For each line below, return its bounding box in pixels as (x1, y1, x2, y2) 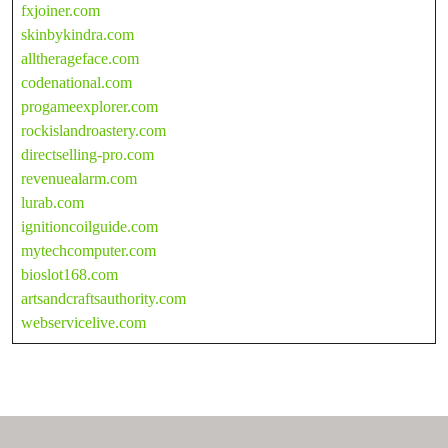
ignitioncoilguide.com (21, 217, 158, 235)
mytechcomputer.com (21, 241, 156, 259)
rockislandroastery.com (21, 121, 166, 139)
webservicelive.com (21, 313, 146, 331)
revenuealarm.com (21, 169, 137, 187)
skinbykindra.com (21, 25, 134, 43)
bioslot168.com (21, 265, 118, 283)
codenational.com (21, 73, 132, 91)
